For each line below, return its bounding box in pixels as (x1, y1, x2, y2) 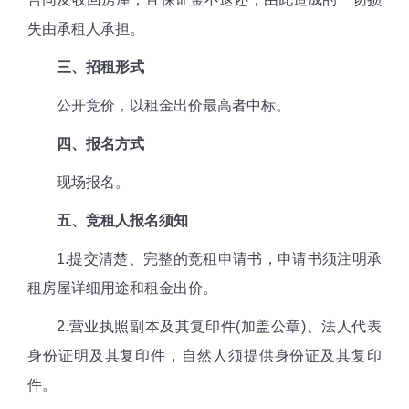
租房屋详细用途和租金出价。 (27, 279, 217, 296)
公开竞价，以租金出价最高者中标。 (27, 97, 290, 113)
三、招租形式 (27, 58, 144, 75)
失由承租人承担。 (27, 20, 144, 37)
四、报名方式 (57, 135, 144, 152)
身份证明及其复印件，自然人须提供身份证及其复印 (27, 347, 382, 363)
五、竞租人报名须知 (57, 212, 188, 228)
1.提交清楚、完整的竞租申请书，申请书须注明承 (27, 250, 382, 267)
